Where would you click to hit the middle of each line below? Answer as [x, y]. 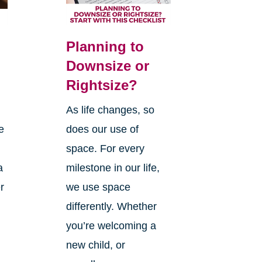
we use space [98, 187]
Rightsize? [101, 85]
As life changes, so [110, 110]
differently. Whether [111, 206]
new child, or [95, 245]
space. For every [105, 148]
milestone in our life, [113, 168]
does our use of [102, 129]
